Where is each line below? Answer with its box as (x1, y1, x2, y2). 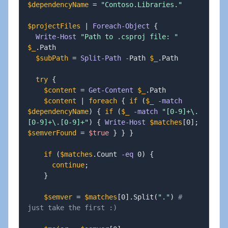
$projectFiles (27, 22, 80, 30)
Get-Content (89, 86, 133, 94)
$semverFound (27, 129, 76, 137)
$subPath (36, 54, 68, 62)
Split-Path (80, 54, 121, 62)
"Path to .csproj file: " (80, 33, 178, 41)
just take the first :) (27, 204, 117, 212)
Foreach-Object (93, 22, 150, 30)
